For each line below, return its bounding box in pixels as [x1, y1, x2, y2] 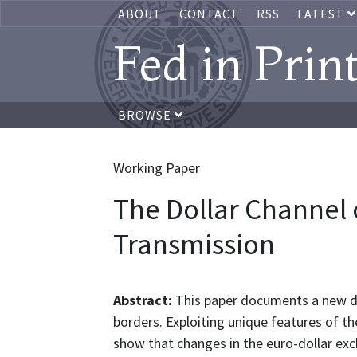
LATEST [297, 6, 347, 22]
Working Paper [113, 159, 200, 177]
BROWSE [118, 107, 175, 123]
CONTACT [179, 6, 239, 22]
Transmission [113, 226, 275, 262]
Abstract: [113, 291, 175, 309]
